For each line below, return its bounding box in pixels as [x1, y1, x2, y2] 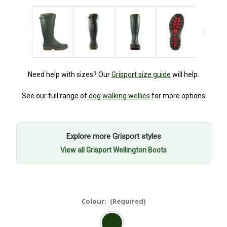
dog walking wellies [89, 92, 150, 100]
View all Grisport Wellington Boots [60, 146, 167, 155]
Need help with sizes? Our [28, 70, 111, 79]
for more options [150, 92, 205, 100]
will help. [171, 70, 199, 79]
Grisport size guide [111, 70, 171, 79]
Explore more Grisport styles [66, 132, 161, 141]
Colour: [81, 197, 108, 206]
